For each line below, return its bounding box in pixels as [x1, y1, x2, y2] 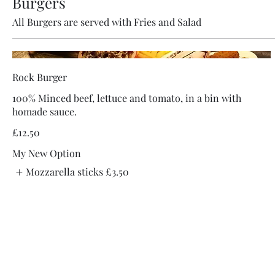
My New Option [12, 147, 81, 160]
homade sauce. [12, 105, 77, 118]
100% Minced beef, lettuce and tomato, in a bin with [12, 91, 241, 105]
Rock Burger [12, 71, 67, 84]
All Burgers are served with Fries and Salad [12, 15, 201, 28]
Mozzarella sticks [26, 165, 104, 179]
